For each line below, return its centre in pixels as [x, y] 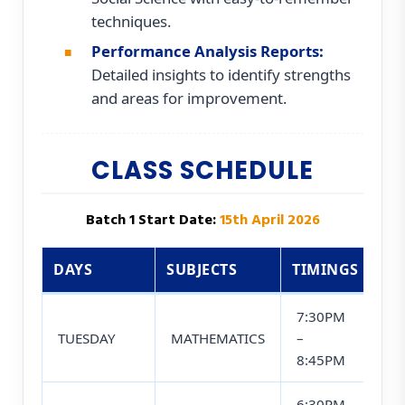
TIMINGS [325, 270]
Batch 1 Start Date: [151, 221]
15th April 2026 [269, 221]
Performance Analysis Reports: [207, 52]
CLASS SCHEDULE [202, 171]
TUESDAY [87, 339]
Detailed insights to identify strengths [221, 75]
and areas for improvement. [189, 99]
